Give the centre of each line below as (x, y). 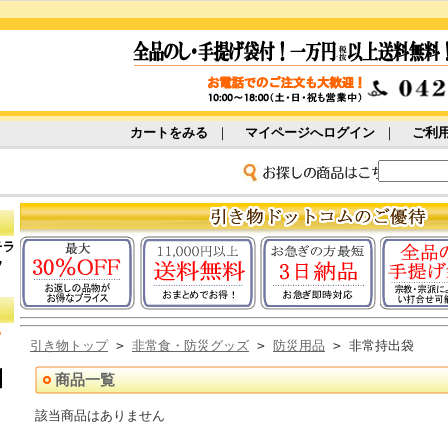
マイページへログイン (310, 132)
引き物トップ (69, 346)
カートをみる (169, 132)
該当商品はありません (100, 416)
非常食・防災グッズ (190, 346)
